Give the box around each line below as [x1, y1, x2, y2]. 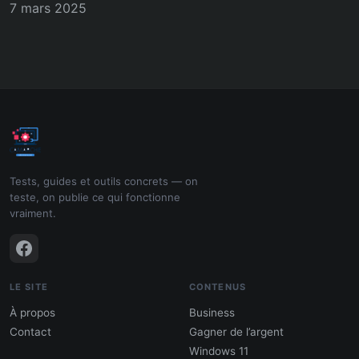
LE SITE [10, 281, 48, 293]
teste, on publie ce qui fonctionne [10, 191, 180, 204]
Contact [10, 325, 51, 339]
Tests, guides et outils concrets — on [10, 175, 198, 188]
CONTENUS [189, 281, 246, 293]
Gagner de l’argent [189, 325, 284, 339]
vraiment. [10, 207, 56, 220]
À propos [10, 306, 55, 320]
